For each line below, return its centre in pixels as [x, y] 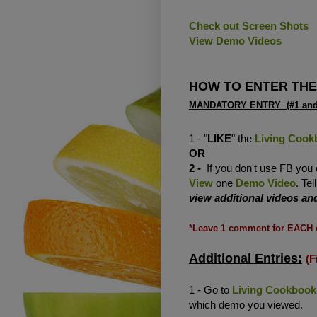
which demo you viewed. [246, 304]
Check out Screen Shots [249, 25]
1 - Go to [211, 289]
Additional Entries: [246, 258]
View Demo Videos [237, 40]
